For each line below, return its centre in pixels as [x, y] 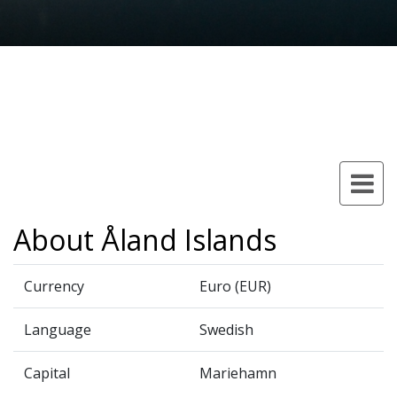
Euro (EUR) [235, 286]
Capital [47, 373]
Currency [54, 286]
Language [58, 330]
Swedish [226, 330]
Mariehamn [238, 373]
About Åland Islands [145, 240]
